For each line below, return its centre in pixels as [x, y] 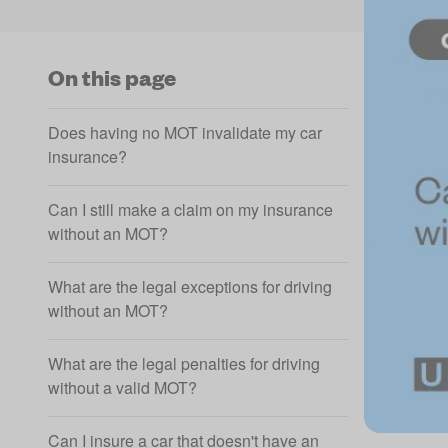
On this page [112, 77]
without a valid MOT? [122, 387]
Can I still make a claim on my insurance [190, 209]
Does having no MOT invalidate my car [185, 132]
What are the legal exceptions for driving [190, 286]
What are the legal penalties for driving [184, 363]
